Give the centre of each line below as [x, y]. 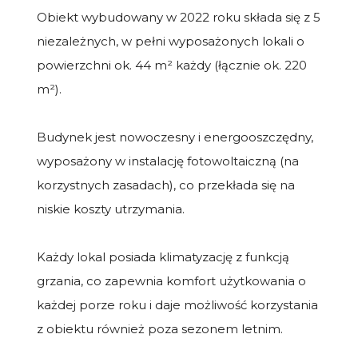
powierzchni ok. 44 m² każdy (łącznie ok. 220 [172, 65]
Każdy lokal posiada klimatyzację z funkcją [163, 257]
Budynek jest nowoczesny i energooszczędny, [175, 137]
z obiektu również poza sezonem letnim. [160, 328]
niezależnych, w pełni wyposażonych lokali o [171, 41]
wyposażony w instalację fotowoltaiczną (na [168, 161]
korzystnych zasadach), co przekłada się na [166, 185]
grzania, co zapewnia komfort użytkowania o [171, 280]
